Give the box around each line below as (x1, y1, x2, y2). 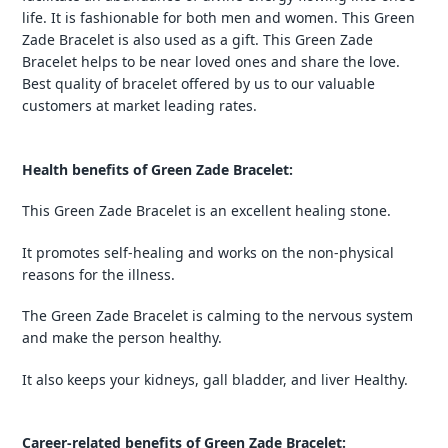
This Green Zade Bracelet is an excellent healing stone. (22, 201, 391, 221)
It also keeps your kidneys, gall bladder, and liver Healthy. (22, 369, 408, 389)
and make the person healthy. (22, 328, 222, 348)
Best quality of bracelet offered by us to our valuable (22, 74, 375, 94)
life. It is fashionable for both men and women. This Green (22, 8, 415, 28)
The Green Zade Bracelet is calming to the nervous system (22, 306, 413, 326)
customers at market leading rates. (22, 96, 257, 116)
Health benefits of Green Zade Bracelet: (22, 159, 293, 179)
